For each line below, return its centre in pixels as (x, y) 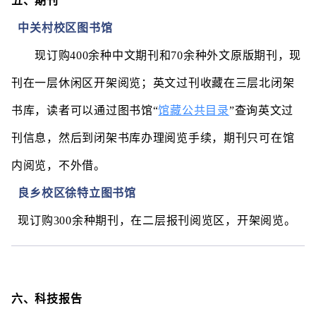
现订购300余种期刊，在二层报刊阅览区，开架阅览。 (157, 220)
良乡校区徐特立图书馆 (77, 193)
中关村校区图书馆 (62, 28)
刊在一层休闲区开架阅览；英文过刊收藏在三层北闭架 (153, 83)
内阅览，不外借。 (59, 165)
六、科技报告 (49, 299)
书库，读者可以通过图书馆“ (85, 110)
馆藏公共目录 (194, 110)
